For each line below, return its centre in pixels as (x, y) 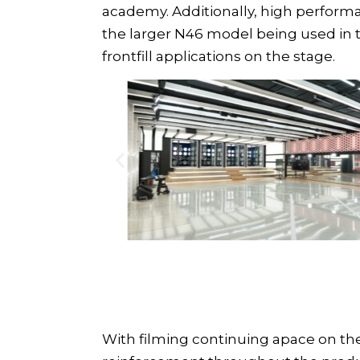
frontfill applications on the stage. (219, 57)
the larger (138, 34)
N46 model (215, 34)
